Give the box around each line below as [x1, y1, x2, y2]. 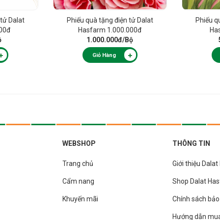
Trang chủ [62, 160, 93, 168]
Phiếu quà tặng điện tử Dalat [66, 16, 153, 25]
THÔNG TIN [172, 139, 210, 148]
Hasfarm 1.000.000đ [78, 26, 142, 34]
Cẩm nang [62, 177, 94, 186]
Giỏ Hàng [92, 52, 116, 58]
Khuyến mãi [62, 195, 98, 203]
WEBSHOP [62, 139, 96, 148]
